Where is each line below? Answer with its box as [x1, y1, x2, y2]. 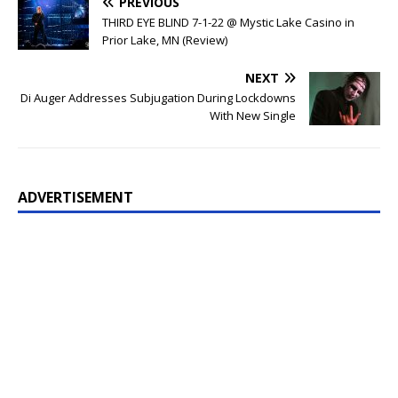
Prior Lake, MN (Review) [102, 32, 227, 49]
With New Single [210, 107, 296, 124]
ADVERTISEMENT [18, 187, 133, 208]
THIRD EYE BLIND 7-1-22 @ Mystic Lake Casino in [102, 14, 354, 31]
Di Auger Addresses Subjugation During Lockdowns [20, 90, 296, 107]
